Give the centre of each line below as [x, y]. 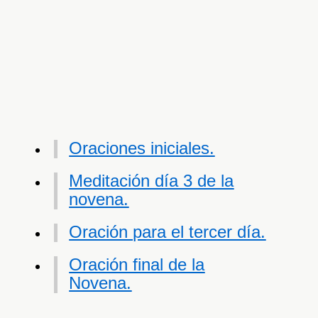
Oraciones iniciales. [142, 148]
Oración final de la [137, 265]
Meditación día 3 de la [152, 181]
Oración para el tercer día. [168, 232]
